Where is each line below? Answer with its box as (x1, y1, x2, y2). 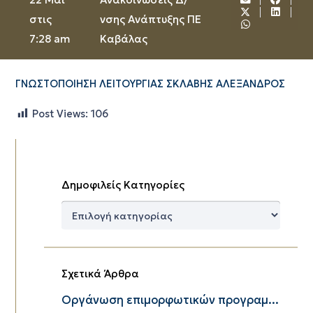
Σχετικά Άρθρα (61, 266, 139, 280)
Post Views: (31, 107, 88, 120)
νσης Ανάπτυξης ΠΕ (99, 13, 201, 26)
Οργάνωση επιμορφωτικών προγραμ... (61, 292, 279, 307)
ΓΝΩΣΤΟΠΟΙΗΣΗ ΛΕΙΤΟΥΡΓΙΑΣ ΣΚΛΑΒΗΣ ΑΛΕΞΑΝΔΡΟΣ (15, 78, 285, 91)
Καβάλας (99, 32, 147, 45)
